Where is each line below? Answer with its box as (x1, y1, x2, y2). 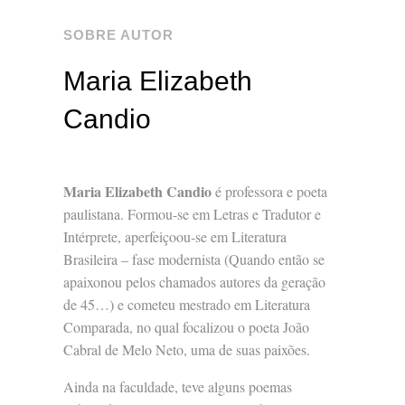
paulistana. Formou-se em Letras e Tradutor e (63, 203, 322, 223)
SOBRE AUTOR (63, 26, 174, 42)
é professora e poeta (212, 181, 328, 201)
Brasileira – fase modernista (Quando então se (63, 249, 325, 268)
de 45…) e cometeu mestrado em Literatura (63, 294, 311, 314)
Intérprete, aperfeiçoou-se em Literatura (63, 226, 287, 246)
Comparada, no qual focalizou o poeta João (63, 316, 310, 336)
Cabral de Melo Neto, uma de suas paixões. (63, 339, 311, 359)
